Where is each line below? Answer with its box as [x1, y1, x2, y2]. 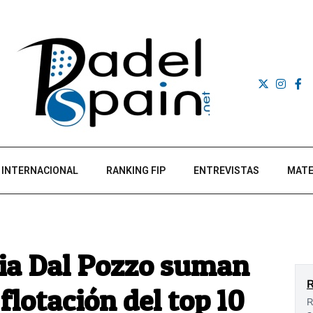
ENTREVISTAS [194, 165, 259, 176]
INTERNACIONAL [1, 165, 78, 176]
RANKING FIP [106, 165, 166, 176]
